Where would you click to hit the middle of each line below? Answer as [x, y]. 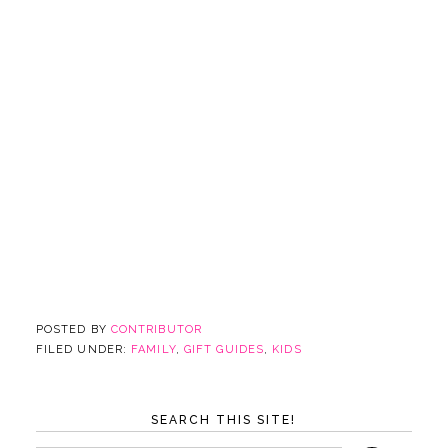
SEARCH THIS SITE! [224, 419]
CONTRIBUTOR [156, 329]
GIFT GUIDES [224, 349]
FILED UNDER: [83, 349]
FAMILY [153, 349]
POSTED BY [73, 329]
